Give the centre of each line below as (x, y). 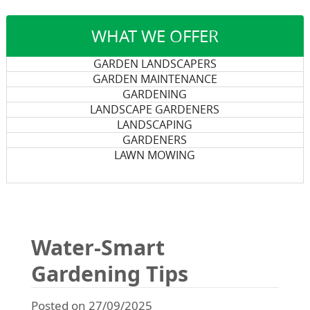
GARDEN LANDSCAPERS (155, 64)
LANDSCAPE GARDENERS (155, 109)
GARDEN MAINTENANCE (155, 79)
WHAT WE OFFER (155, 36)
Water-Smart (98, 247)
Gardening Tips (109, 274)
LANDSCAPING (155, 125)
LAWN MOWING (155, 155)
